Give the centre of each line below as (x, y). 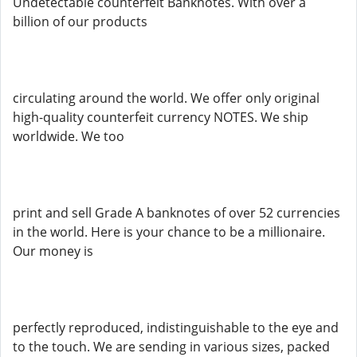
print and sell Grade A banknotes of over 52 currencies (177, 213)
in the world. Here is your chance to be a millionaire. (169, 232)
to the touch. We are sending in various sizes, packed (171, 347)
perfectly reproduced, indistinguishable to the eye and (176, 328)
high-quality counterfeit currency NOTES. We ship (161, 117)
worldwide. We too (69, 136)
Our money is (53, 251)
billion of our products (80, 22)
